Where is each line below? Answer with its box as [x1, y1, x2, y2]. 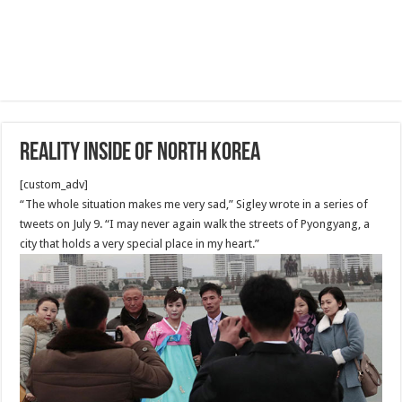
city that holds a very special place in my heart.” [20, 237, 260, 250]
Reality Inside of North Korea [20, 141, 261, 166]
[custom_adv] [20, 178, 89, 191]
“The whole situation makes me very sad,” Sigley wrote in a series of [20, 197, 369, 211]
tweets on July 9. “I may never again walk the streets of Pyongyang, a [20, 217, 371, 231]
